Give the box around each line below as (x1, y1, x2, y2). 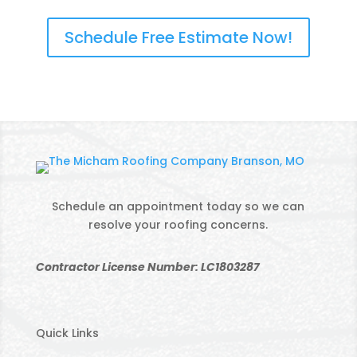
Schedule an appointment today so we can (52, 198, 305, 215)
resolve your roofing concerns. (88, 217, 269, 233)
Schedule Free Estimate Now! (64, 26, 292, 49)
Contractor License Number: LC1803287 (35, 259, 259, 276)
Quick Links (35, 325, 99, 342)
